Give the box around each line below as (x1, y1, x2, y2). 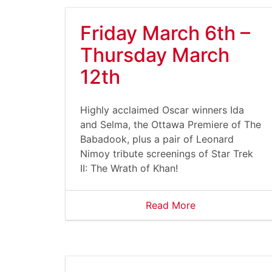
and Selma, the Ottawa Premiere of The (80, 118, 261, 131)
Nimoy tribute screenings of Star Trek (80, 148, 253, 160)
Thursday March (80, 43, 229, 67)
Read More (146, 199, 195, 211)
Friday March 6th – (80, 21, 250, 45)
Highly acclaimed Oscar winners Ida (80, 104, 244, 116)
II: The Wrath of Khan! (80, 162, 178, 174)
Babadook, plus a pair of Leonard (80, 133, 234, 145)
